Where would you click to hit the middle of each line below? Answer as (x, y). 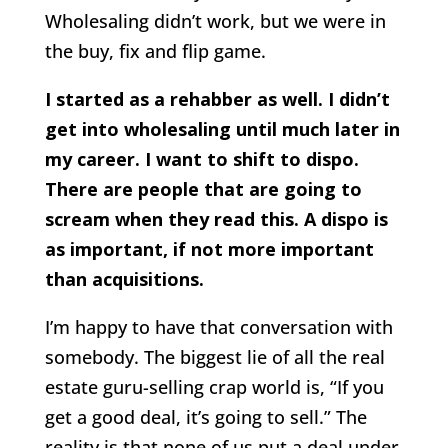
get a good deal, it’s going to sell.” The (205, 416)
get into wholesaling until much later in (222, 128)
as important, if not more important (209, 248)
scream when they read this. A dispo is (216, 218)
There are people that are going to (203, 188)
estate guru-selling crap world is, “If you (214, 386)
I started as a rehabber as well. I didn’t (217, 98)
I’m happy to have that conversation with (218, 326)
